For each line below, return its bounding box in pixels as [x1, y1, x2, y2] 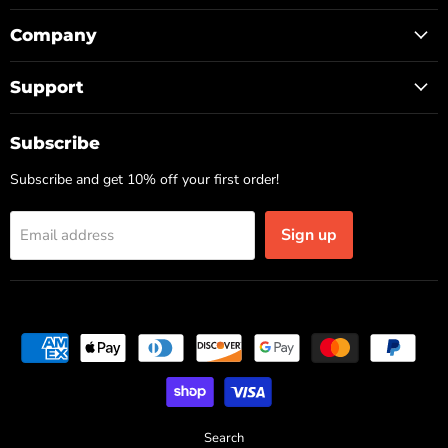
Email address [20, 224, 114, 245]
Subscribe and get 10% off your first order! [10, 169, 279, 189]
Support [10, 76, 84, 97]
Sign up [281, 223, 337, 246]
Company [10, 24, 97, 45]
